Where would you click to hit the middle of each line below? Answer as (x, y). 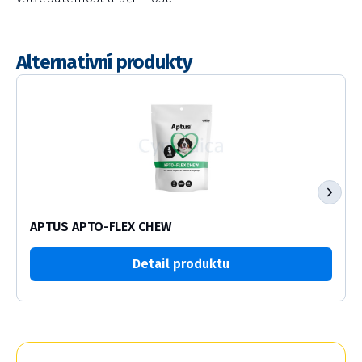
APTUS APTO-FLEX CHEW (101, 227)
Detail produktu (181, 264)
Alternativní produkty (104, 63)
